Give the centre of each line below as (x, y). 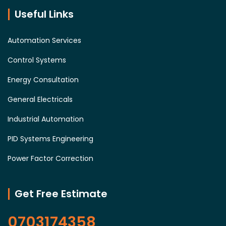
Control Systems (37, 60)
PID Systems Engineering (50, 139)
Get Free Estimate (61, 194)
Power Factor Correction (50, 159)
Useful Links (44, 14)
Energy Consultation (43, 80)
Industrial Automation (46, 119)
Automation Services (44, 41)
